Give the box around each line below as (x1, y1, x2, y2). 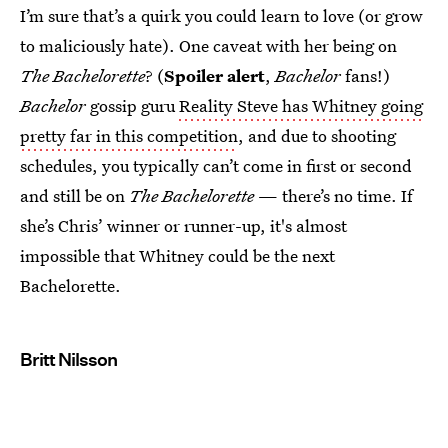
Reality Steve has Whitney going (179, 94, 423, 117)
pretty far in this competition (20, 124, 238, 147)
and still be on (20, 184, 129, 207)
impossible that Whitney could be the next (20, 244, 335, 267)
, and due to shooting (238, 124, 396, 147)
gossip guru (86, 94, 179, 117)
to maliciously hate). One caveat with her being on (20, 34, 397, 57)
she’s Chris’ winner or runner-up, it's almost (20, 214, 347, 237)
